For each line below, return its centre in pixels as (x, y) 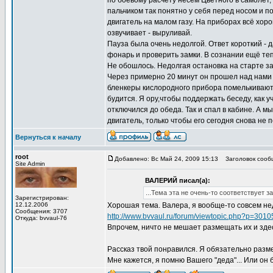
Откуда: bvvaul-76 (41, 218)
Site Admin (30, 164)
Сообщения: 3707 (41, 211)
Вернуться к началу (48, 137)
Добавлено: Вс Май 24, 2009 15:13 (166, 159)
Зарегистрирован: (42, 198)
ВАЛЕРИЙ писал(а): (177, 180)
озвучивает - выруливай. (150, 33)
